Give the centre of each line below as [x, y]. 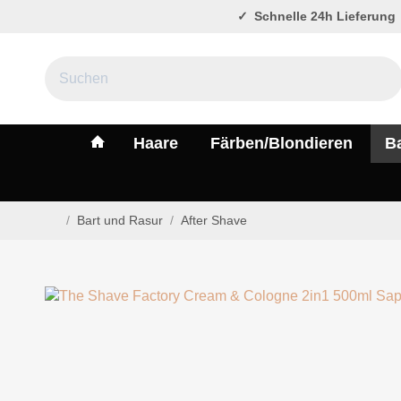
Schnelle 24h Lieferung [323, 16]
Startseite [71, 235]
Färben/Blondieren [282, 144]
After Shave [214, 220]
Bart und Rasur [120, 220]
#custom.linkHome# [180, 143]
